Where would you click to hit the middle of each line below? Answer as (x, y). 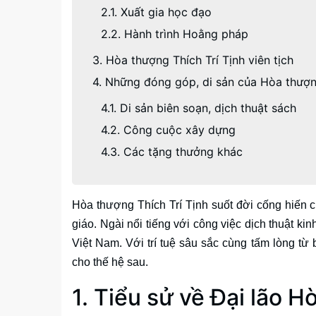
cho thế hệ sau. (110, 262)
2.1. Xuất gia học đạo (156, 12)
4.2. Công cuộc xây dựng (168, 130)
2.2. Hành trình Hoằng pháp (175, 34)
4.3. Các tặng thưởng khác (172, 152)
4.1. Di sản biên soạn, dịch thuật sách (199, 108)
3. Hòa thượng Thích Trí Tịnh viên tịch (193, 60)
